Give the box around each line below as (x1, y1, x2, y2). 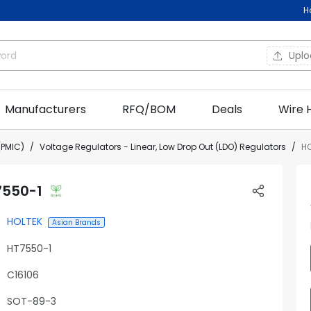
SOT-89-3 (7, 294, 56, 308)
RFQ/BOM (122, 101, 176, 117)
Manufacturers (5, 101, 86, 117)
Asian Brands (52, 217, 101, 228)
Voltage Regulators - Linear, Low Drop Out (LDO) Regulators (40, 141, 286, 153)
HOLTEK (7, 215, 42, 228)
